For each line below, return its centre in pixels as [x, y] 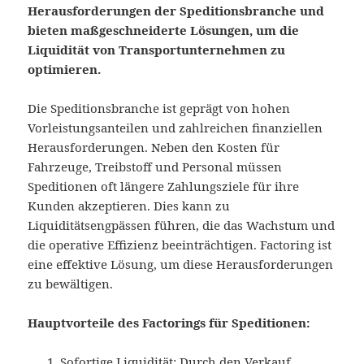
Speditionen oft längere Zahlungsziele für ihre [164, 186]
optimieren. [65, 69]
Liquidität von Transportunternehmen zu [157, 50]
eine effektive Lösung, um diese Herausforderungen [181, 264]
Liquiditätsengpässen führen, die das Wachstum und [182, 225]
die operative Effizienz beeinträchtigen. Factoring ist [180, 245]
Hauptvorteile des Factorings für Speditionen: [169, 323]
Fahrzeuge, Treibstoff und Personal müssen [155, 167]
